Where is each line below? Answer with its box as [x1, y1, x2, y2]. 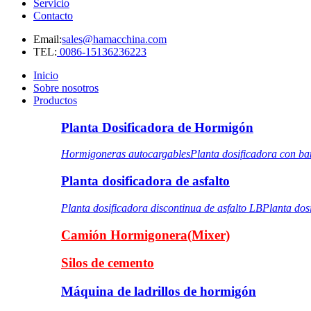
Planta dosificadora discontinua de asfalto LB [61, 201, 262, 214]
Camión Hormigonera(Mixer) [61, 227, 230, 242]
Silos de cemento [61, 255, 154, 271]
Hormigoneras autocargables [61, 148, 190, 160]
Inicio [33, 69, 58, 81]
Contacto [33, 10, 73, 22]
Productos [33, 94, 77, 106]
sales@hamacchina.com [62, 33, 167, 45]
